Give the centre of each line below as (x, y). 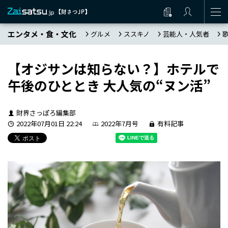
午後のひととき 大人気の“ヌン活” (109, 85)
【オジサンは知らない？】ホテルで (113, 68)
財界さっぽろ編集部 (46, 113)
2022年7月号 (119, 123)
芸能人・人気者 (186, 34)
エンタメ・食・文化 (42, 34)
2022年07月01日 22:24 (49, 123)
